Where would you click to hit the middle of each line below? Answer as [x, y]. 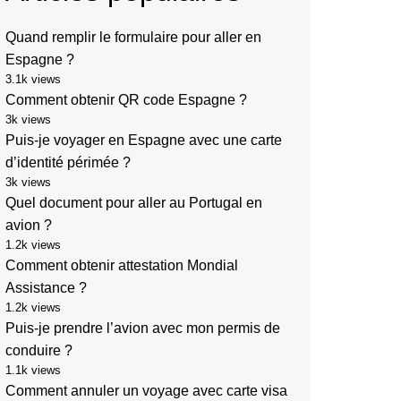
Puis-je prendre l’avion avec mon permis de [143, 328]
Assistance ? [46, 288]
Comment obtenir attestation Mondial [122, 266]
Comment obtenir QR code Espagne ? [126, 100]
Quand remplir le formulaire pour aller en [133, 38]
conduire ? [39, 351]
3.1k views [33, 80]
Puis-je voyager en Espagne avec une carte [144, 141]
